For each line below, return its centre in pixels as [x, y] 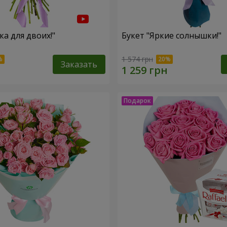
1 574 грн [137, 59]
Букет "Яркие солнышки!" [172, 36]
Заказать [79, 64]
